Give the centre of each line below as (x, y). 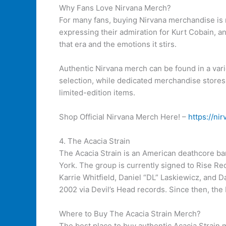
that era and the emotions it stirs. (118, 44)
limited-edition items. (97, 93)
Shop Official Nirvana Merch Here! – (124, 117)
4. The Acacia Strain (95, 141)
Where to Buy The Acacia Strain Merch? (130, 214)
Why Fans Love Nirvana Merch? (115, 8)
